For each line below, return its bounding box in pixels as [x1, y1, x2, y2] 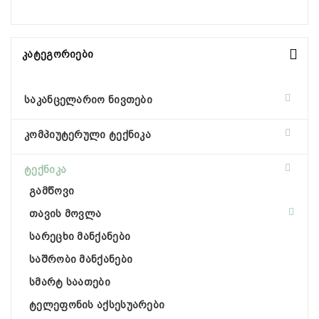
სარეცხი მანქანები [29, 231, 131, 242]
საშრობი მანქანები [29, 253, 133, 265]
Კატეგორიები [22, 48, 94, 60]
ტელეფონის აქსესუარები [29, 299, 165, 310]
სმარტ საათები [29, 276, 110, 288]
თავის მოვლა [29, 208, 102, 219]
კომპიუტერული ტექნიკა [24, 129, 151, 140]
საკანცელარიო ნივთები [24, 94, 152, 105]
